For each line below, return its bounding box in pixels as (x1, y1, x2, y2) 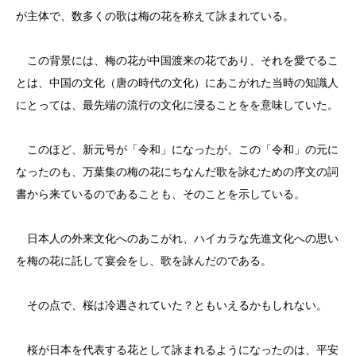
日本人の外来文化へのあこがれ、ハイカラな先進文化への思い (16, 232, 339, 245)
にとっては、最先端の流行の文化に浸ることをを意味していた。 (16, 99, 339, 111)
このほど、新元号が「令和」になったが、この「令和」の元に (16, 143, 339, 156)
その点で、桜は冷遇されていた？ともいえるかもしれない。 (16, 299, 327, 311)
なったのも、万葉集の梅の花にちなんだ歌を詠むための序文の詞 (16, 165, 339, 178)
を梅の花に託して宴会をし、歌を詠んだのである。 (16, 254, 272, 267)
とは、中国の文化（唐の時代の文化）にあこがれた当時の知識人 (16, 76, 339, 89)
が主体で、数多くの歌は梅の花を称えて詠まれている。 (16, 10, 294, 22)
